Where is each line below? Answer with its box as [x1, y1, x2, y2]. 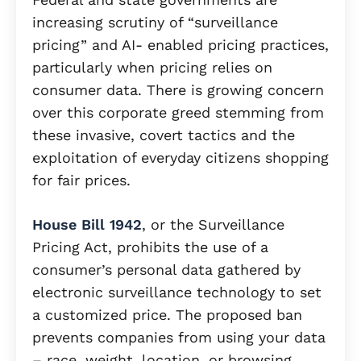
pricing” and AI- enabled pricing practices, [32, 36, 329, 54]
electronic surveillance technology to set [32, 284, 322, 301]
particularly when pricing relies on [32, 59, 272, 77]
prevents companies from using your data [32, 329, 326, 346]
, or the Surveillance [142, 216, 284, 234]
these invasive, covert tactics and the [32, 127, 295, 144]
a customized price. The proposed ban [32, 306, 302, 324]
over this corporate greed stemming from [32, 104, 324, 122]
